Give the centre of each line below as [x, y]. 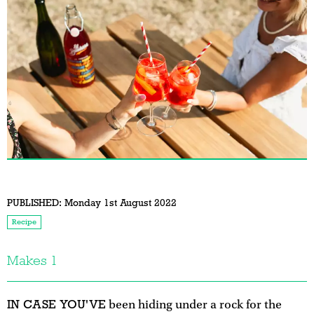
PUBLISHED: [34, 203]
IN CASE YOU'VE [57, 304]
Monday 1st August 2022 [119, 203]
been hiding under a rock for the [194, 305]
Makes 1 [32, 260]
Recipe [24, 221]
